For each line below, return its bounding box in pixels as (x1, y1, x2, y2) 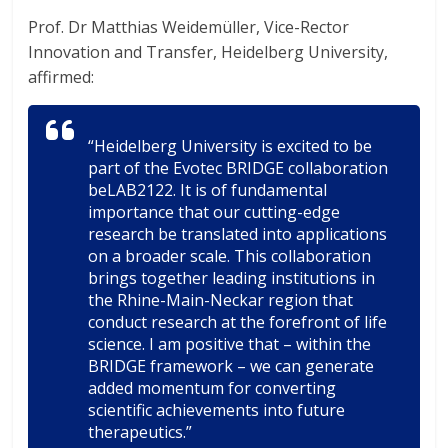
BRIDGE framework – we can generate (88, 355, 375, 377)
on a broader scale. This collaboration (88, 245, 372, 267)
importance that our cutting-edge (88, 201, 341, 223)
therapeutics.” (88, 421, 193, 443)
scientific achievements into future (88, 399, 346, 421)
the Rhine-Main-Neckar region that (88, 289, 354, 311)
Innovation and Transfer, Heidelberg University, (28, 41, 389, 63)
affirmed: (28, 66, 95, 88)
